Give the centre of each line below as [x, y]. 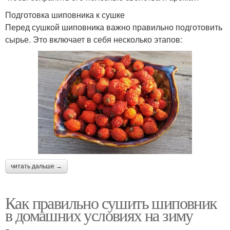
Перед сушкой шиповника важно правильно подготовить [114, 27]
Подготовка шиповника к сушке [65, 15]
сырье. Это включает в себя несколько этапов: [94, 40]
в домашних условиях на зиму [99, 215]
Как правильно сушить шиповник [111, 202]
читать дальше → [36, 166]
